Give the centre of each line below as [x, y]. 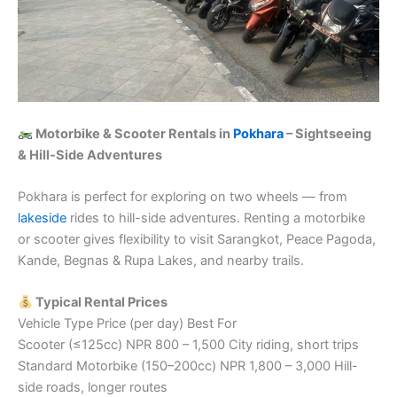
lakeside [42, 218]
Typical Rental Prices [100, 303]
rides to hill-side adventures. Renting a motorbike [216, 218]
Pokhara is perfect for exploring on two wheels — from [183, 197]
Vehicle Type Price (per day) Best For [127, 324]
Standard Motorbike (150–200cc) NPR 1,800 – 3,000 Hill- [188, 366]
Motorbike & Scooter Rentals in [132, 133]
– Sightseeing [327, 133]
